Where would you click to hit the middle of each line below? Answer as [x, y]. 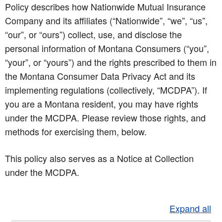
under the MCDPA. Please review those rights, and [105, 118]
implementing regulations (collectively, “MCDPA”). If [106, 90]
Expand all [190, 208]
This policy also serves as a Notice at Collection [99, 158]
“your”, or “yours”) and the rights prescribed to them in [111, 62]
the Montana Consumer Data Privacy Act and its [100, 76]
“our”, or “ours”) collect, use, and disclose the [93, 34]
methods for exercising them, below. [76, 132]
